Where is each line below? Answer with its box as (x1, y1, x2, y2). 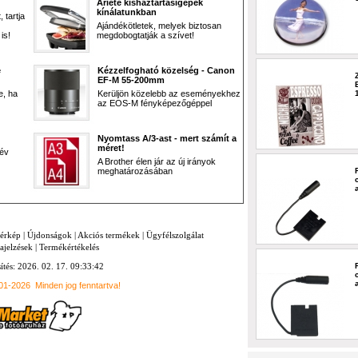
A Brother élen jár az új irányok (97, 157, 216, 166)
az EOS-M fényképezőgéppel (97, 98, 212, 108)
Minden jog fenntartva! (35, 280, 121, 290)
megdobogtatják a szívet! (97, 30, 194, 40)
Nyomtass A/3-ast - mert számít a (97, 133, 237, 143)
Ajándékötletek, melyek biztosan (97, 21, 221, 30)
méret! (97, 143, 125, 153)
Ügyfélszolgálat (146, 230, 204, 240)
